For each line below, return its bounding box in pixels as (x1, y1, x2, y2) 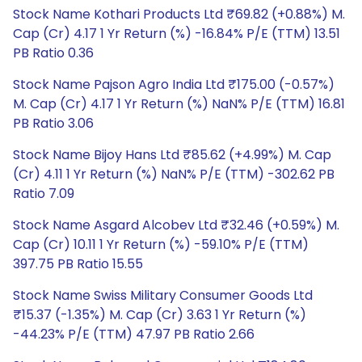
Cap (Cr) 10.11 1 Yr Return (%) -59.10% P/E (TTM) (13, 235, 309, 254)
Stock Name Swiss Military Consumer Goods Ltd (13, 286, 313, 305)
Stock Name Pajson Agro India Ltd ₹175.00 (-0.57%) (13, 75, 335, 94)
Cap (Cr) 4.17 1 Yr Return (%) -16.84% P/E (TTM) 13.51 (13, 24, 340, 43)
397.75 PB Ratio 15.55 (13, 255, 143, 273)
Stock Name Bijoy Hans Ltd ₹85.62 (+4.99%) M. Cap (13, 145, 331, 164)
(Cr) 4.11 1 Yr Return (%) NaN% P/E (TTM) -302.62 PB (13, 165, 335, 183)
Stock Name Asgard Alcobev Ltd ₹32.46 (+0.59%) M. (13, 216, 339, 234)
